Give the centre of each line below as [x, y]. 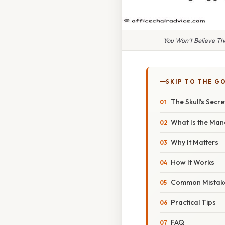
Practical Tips [193, 203]
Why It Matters [195, 142]
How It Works [193, 162]
